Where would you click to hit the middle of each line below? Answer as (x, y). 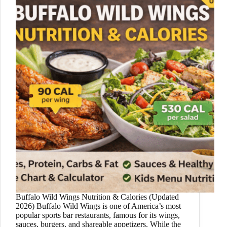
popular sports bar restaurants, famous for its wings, (98, 215)
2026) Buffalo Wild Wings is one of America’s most (98, 206)
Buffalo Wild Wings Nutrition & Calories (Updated (97, 197)
